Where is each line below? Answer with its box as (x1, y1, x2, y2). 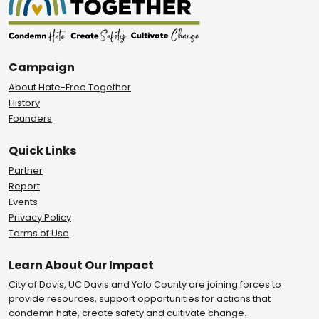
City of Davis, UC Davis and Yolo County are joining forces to (9, 278, 281, 292)
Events (9, 195, 38, 209)
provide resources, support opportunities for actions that (9, 292, 271, 306)
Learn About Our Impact (9, 257, 154, 274)
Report (9, 179, 40, 194)
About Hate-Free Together (9, 80, 131, 95)
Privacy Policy (9, 211, 71, 225)
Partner (9, 164, 43, 178)
